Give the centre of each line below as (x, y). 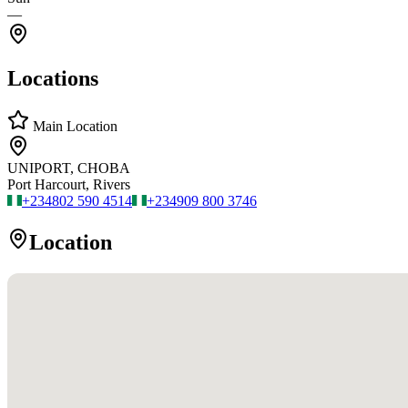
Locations (53, 79)
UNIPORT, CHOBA (69, 168)
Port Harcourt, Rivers (69, 185)
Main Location (73, 127)
